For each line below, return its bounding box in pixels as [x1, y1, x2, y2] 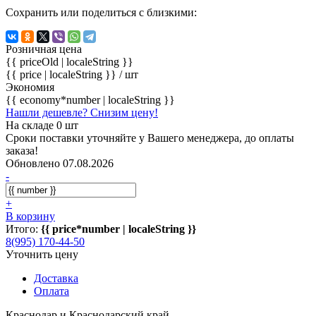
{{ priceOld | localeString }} [6, 55, 133, 68]
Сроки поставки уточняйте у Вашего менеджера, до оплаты [6, 131, 294, 144]
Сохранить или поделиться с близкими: [6, 6, 197, 18]
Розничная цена [6, 42, 82, 55]
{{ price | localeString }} [6, 68, 119, 80]
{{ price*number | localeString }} [41, 222, 196, 235]
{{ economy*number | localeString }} [6, 93, 175, 106]
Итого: [6, 222, 41, 235]
